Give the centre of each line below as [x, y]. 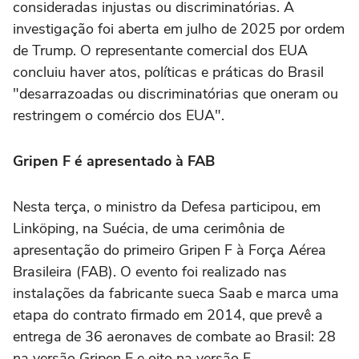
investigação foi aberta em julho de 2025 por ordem [179, 29]
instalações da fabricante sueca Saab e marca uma [176, 293]
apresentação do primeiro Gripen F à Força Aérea [169, 250]
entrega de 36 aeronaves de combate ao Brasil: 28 [174, 337]
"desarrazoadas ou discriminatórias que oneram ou [175, 94]
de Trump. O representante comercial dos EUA [160, 50]
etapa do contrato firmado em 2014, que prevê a [168, 315]
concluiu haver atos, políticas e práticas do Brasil [168, 72]
